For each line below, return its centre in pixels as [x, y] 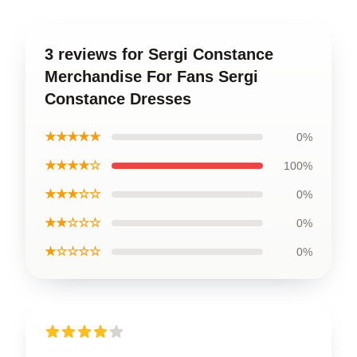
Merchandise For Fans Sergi [151, 76]
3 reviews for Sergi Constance [159, 54]
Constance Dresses [118, 98]
